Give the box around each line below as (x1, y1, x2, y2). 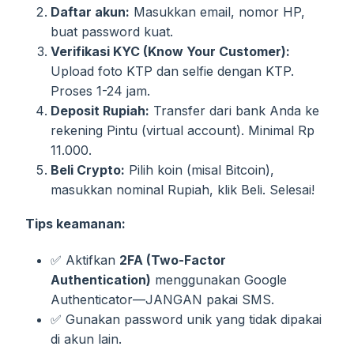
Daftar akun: (51, 4, 130, 21)
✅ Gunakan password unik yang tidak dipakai (51, 311, 322, 327)
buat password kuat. (51, 24, 173, 40)
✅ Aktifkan (51, 251, 119, 268)
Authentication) (51, 271, 151, 288)
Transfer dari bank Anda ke (149, 103, 319, 119)
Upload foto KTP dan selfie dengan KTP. (51, 63, 294, 80)
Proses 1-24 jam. (51, 83, 150, 100)
